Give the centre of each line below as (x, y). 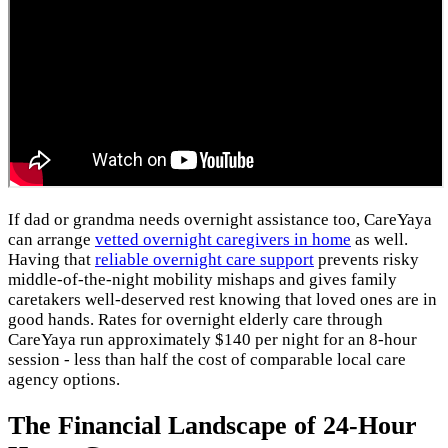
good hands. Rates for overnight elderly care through (195, 320)
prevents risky (366, 260)
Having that (51, 260)
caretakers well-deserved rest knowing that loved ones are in (222, 300)
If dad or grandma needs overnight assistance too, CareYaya (220, 220)
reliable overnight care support (204, 260)
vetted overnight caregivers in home (223, 240)
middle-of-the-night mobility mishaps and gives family (202, 280)
